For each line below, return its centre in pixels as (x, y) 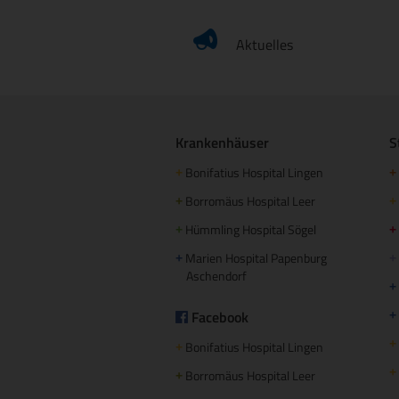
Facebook (220, 317)
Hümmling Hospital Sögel (249, 229)
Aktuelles (265, 44)
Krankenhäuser (222, 142)
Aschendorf (215, 275)
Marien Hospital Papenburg (255, 257)
